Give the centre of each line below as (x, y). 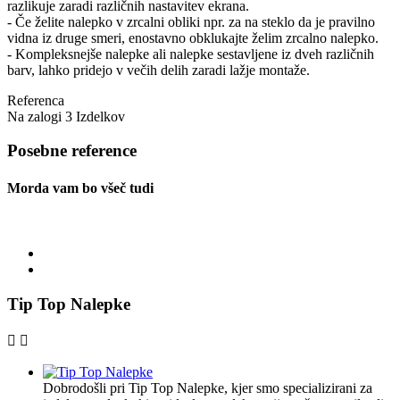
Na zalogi (34, 116)
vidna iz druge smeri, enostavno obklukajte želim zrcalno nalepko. (200, 37)
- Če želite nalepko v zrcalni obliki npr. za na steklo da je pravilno (191, 21)
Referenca (36, 100)
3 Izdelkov (95, 116)
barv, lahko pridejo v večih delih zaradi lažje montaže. (158, 70)
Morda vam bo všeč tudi (80, 187)
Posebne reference (72, 151)
